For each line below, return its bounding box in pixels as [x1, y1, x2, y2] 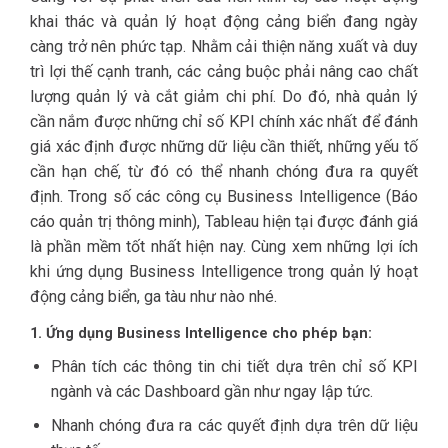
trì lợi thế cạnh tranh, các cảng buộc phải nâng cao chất [30, 61, 418, 81]
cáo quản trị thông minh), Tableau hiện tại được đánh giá [30, 211, 418, 231]
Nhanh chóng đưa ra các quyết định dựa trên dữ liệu [50, 416, 418, 436]
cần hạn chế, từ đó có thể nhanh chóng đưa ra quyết [30, 161, 418, 181]
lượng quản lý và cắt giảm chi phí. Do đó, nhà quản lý [30, 86, 418, 106]
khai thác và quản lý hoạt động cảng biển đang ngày [30, 11, 418, 31]
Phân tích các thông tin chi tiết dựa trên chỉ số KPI [50, 356, 418, 376]
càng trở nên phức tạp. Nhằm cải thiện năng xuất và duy [30, 36, 418, 56]
